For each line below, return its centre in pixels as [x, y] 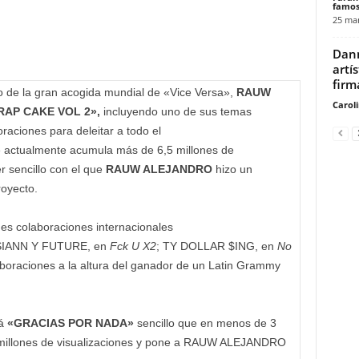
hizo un [232, 169]
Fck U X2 [133, 246]
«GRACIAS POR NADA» [72, 323]
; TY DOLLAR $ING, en [216, 246]
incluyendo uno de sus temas [175, 112]
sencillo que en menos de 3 [206, 323]
